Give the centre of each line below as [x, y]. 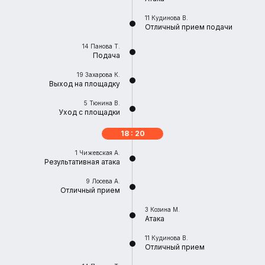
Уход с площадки [89, 112]
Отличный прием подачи [189, 27]
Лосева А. [106, 181]
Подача [106, 55]
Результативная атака [82, 162]
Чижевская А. [100, 153]
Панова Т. [105, 46]
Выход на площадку [85, 84]
